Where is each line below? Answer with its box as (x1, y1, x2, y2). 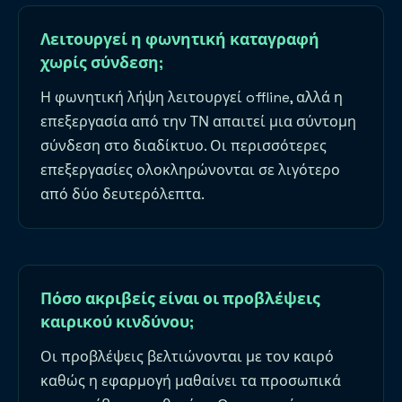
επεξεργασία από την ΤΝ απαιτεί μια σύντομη (40, 112, 356, 132)
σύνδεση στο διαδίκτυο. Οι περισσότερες (40, 136, 327, 156)
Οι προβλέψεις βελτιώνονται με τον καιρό (40, 347, 334, 367)
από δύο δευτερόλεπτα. (40, 185, 205, 205)
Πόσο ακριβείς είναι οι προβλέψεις (40, 289, 320, 310)
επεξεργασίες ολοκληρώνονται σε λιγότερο (40, 161, 340, 180)
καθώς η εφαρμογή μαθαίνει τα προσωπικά (40, 371, 341, 391)
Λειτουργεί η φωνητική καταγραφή (40, 30, 319, 50)
